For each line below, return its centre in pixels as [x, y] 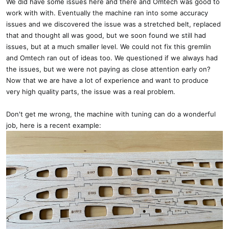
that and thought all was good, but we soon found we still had [106, 35]
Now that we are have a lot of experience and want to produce [107, 80]
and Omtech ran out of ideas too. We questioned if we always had [112, 58]
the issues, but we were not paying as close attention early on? [108, 69]
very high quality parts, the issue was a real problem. [91, 91]
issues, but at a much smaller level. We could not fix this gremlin [109, 46]
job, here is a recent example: [54, 125]
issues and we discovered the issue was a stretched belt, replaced [113, 24]
